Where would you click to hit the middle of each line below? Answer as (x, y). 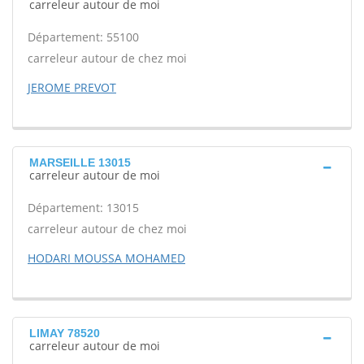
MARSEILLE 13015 (80, 162)
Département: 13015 (83, 208)
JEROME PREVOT (72, 87)
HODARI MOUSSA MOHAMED (106, 258)
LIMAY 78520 (65, 333)
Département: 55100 (83, 37)
